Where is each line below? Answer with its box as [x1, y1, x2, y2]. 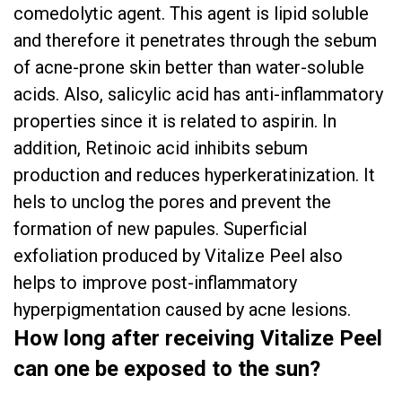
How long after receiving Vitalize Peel [13, 326, 382, 351]
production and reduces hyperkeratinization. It [13, 164, 375, 186]
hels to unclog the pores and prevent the [13, 191, 331, 213]
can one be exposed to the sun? [13, 356, 320, 381]
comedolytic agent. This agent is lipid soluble [13, 3, 369, 24]
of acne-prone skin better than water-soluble [13, 57, 364, 78]
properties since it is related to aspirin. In [13, 110, 336, 132]
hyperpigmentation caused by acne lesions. [13, 299, 351, 320]
